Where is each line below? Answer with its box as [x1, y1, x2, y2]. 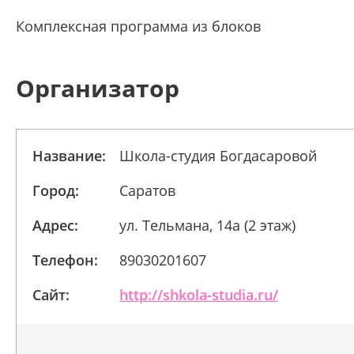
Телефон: [32, 250, 98, 269]
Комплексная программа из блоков [16, 17, 261, 36]
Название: [32, 146, 106, 165]
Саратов [119, 181, 175, 200]
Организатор [16, 72, 179, 104]
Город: [32, 181, 79, 200]
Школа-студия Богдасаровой [119, 146, 317, 165]
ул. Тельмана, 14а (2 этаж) [119, 216, 296, 235]
